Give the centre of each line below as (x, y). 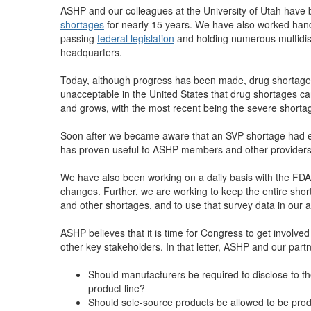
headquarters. (91, 52)
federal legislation (136, 38)
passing (79, 38)
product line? (117, 288)
